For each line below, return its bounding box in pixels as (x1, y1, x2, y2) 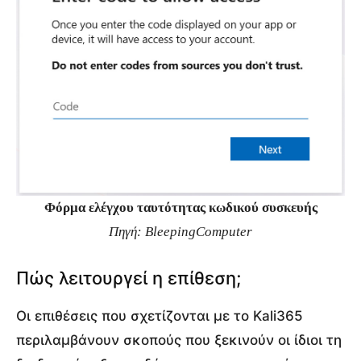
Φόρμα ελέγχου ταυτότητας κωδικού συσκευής (44, 200, 317, 216)
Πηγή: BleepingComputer (109, 224, 252, 240)
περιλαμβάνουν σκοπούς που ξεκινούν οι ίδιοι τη (16, 332, 342, 349)
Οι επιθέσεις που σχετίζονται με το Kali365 (16, 308, 303, 325)
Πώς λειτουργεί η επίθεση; (16, 268, 241, 289)
